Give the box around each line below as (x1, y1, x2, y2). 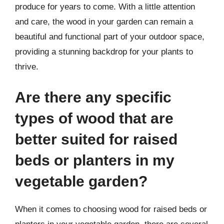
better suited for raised (15, 131, 177, 147)
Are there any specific (15, 89, 171, 105)
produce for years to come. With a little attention (15, 1, 195, 11)
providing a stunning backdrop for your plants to (15, 46, 193, 56)
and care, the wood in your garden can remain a (15, 16, 193, 26)
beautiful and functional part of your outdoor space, (15, 31, 204, 41)
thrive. (15, 61, 38, 71)
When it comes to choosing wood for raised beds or (15, 204, 207, 214)
